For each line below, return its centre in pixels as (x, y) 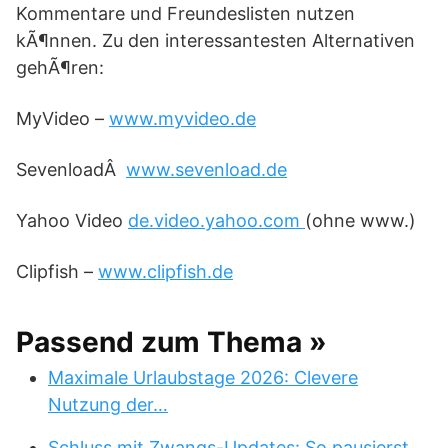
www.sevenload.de (206, 169)
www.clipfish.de (165, 271)
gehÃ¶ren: (60, 67)
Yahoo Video (72, 220)
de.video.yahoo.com (216, 220)
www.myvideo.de (182, 118)
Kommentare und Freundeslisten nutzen (185, 13)
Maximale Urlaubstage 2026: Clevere (203, 377)
